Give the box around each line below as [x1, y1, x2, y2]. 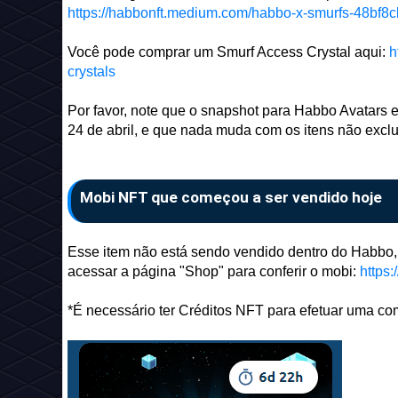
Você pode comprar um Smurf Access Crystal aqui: [68, 44, 389, 60]
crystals [68, 64, 115, 79]
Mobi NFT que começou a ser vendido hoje [80, 188, 382, 206]
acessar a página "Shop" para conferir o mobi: [68, 264, 360, 279]
